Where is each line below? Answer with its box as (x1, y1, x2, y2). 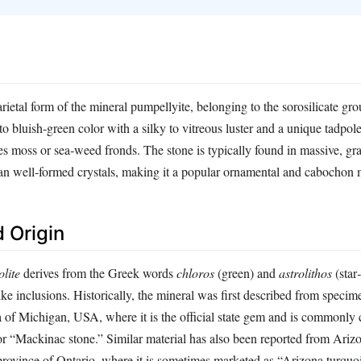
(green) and (214, 264, 279, 282)
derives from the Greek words (20, 264, 176, 282)
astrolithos (279, 264, 332, 282)
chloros (176, 264, 214, 282)
